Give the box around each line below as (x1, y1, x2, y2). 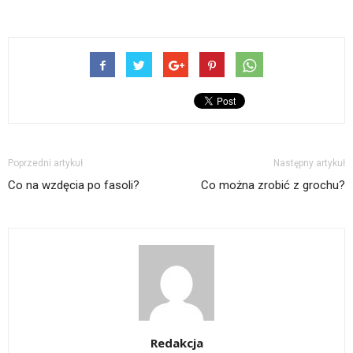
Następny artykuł (273, 157, 345, 169)
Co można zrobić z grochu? (201, 177, 345, 192)
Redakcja (150, 334, 203, 351)
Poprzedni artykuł (8, 157, 83, 169)
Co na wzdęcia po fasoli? (8, 177, 139, 192)
